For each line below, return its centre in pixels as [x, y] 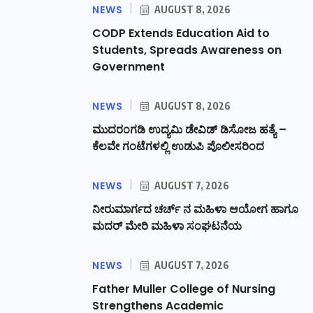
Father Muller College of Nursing [184, 289]
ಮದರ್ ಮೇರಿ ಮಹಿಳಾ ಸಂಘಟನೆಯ [167, 226]
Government [129, 66]
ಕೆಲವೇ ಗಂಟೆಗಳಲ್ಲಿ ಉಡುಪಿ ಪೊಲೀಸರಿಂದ [178, 146]
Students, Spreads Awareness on [187, 50]
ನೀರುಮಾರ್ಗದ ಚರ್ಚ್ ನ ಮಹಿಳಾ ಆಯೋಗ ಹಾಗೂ [195, 209]
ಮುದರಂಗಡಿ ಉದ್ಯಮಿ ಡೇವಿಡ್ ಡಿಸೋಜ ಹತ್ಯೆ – [189, 129]
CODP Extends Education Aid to [181, 33]
